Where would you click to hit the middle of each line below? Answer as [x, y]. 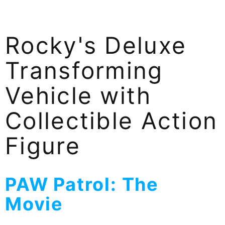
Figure [43, 145]
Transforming [84, 70]
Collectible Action [111, 120]
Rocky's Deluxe [96, 45]
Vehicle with [78, 95]
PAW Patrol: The [82, 184]
